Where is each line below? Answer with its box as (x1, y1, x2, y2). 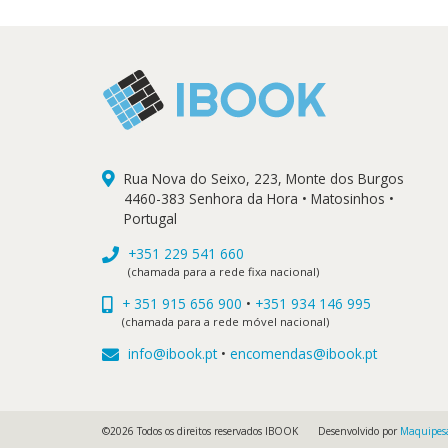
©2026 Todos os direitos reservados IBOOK (102, 423, 298, 438)
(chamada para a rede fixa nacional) (127, 263, 319, 279)
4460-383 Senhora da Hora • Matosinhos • (123, 188, 394, 208)
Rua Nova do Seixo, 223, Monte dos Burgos (123, 168, 404, 188)
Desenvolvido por (318, 423, 401, 438)
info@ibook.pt (127, 343, 217, 363)
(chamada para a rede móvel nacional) (121, 313, 329, 329)
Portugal (123, 208, 177, 228)
